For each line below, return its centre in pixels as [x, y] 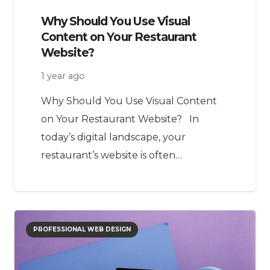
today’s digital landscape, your [113, 137]
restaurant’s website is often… [111, 155]
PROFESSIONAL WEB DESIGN [82, 229]
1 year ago [63, 76]
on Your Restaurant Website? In [120, 119]
